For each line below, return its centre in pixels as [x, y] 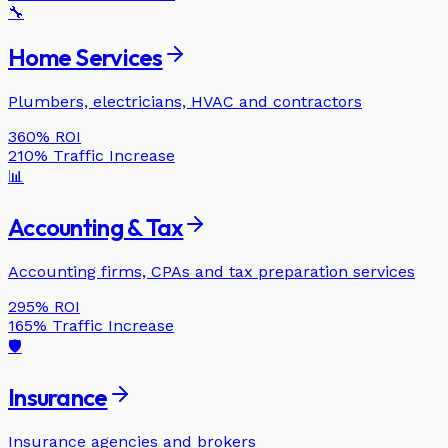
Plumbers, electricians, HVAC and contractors [185, 101]
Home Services [85, 57]
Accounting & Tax [96, 226]
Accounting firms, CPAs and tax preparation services [211, 271]
